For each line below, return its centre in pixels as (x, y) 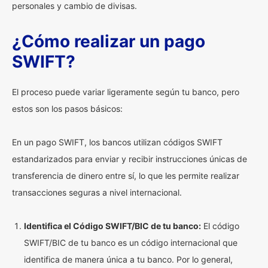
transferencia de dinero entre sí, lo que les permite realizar (126, 176)
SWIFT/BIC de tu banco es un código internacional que (131, 243)
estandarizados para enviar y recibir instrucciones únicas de (130, 159)
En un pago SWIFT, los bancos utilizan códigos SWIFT (117, 142)
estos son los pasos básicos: (67, 109)
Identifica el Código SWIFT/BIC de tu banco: (112, 226)
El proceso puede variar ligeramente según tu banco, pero (126, 92)
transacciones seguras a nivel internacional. (97, 192)
